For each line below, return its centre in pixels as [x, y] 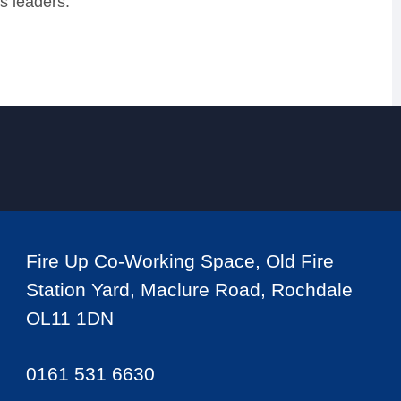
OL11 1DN [69, 318]
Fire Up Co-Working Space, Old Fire [179, 261]
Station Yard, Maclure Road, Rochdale [189, 290]
